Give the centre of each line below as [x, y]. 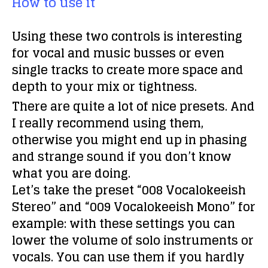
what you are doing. [71, 173]
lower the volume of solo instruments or [133, 240]
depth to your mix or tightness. [104, 87]
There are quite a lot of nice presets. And [133, 106]
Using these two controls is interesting [127, 36]
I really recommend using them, [108, 123]
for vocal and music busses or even [118, 53]
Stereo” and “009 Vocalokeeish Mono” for [134, 207]
